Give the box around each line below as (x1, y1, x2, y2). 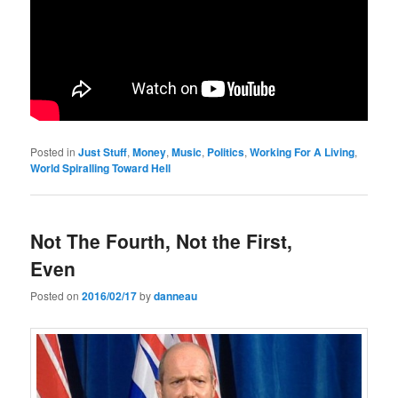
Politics (207, 143, 245, 160)
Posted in (30, 143, 76, 159)
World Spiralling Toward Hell (30, 159, 171, 176)
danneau (154, 288, 198, 305)
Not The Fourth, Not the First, (30, 227, 293, 254)
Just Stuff (78, 143, 128, 160)
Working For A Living (250, 143, 355, 160)
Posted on (30, 288, 83, 304)
